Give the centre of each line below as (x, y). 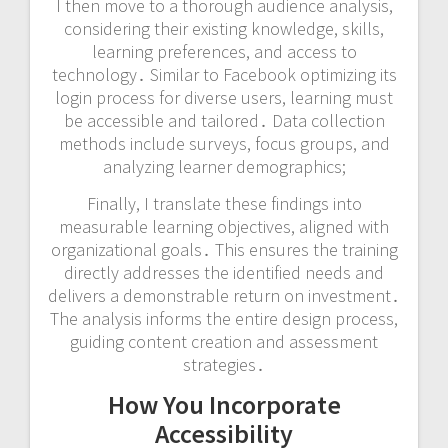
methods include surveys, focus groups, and (224, 143)
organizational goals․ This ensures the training (224, 249)
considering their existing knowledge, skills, (224, 28)
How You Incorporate (224, 404)
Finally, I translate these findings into (224, 203)
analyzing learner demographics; (224, 166)
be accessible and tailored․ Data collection (224, 120)
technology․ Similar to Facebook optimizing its (224, 74)
